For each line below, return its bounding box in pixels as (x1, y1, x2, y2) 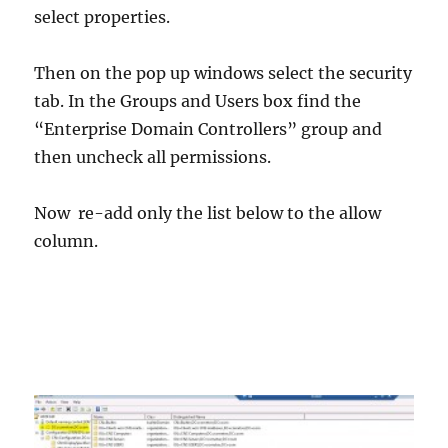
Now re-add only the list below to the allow (34, 202, 382, 223)
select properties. (34, 6, 171, 27)
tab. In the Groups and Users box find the (34, 90, 362, 111)
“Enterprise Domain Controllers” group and (34, 118, 383, 139)
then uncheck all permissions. (34, 146, 272, 167)
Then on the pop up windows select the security (34, 62, 413, 83)
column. (34, 230, 99, 251)
